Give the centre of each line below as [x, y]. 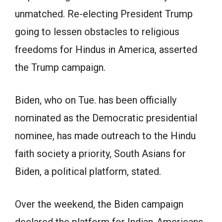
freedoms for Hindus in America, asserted [106, 50]
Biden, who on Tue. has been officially [96, 100]
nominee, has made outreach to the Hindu [105, 136]
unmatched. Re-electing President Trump [104, 14]
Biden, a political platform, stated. [88, 171]
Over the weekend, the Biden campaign [99, 204]
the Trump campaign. [60, 67]
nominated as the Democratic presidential [106, 118]
